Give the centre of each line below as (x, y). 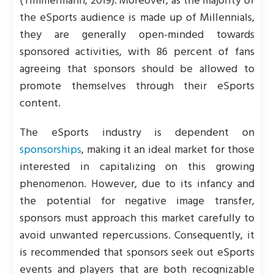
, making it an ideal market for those (168, 150)
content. (40, 104)
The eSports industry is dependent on (137, 133)
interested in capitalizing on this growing (137, 167)
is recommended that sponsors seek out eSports (137, 253)
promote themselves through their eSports (137, 87)
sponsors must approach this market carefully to (137, 219)
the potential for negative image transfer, (137, 202)
